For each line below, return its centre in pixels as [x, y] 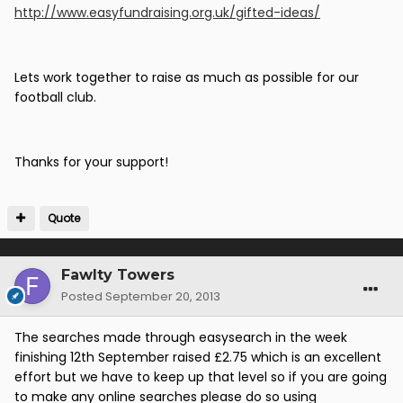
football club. [55, 98]
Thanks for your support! [91, 162]
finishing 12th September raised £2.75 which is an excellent [198, 358]
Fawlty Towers [118, 275]
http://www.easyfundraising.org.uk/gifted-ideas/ [167, 13]
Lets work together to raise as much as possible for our [187, 78]
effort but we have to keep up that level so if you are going [201, 377]
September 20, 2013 [163, 297]
